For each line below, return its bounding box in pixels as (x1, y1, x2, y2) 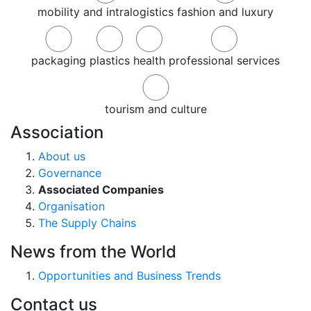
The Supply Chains (38, 216, 136, 230)
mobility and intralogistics (37, 5, 174, 19)
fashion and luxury (177, 5, 274, 19)
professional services (169, 53, 280, 67)
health (133, 53, 165, 67)
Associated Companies (38, 183, 164, 196)
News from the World (10, 242, 176, 262)
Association (10, 122, 103, 142)
